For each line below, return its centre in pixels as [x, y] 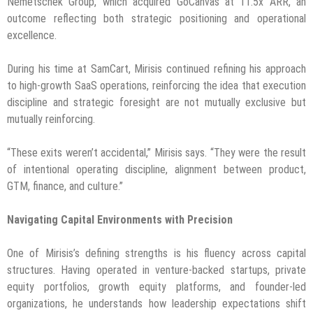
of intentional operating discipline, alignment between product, [156, 170]
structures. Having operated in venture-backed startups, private [156, 270]
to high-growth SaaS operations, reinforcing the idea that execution [156, 86]
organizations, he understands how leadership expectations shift [156, 304]
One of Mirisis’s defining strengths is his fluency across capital [156, 254]
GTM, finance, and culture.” [65, 187]
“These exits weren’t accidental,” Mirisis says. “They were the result [156, 153]
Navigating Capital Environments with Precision [120, 220]
